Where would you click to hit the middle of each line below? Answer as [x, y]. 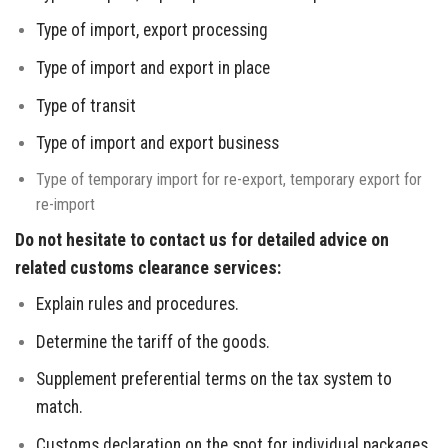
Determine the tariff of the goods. [152, 341]
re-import [65, 204]
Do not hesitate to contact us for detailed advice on [202, 240]
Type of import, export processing [151, 30]
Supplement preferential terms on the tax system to [213, 379]
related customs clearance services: [148, 268]
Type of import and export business [157, 143]
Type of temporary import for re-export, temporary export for [228, 179]
